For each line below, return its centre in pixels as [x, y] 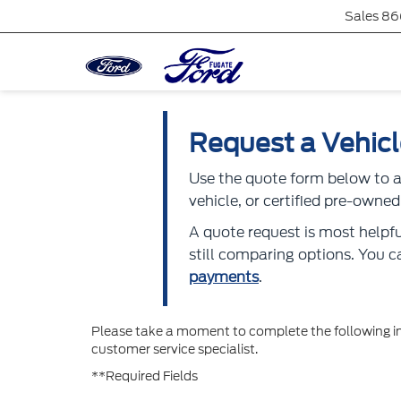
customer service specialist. [175, 349]
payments [224, 277]
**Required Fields [145, 376]
